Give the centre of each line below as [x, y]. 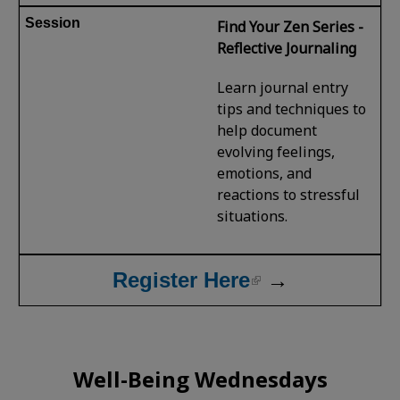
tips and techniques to [292, 108]
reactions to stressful [289, 194]
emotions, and [265, 173]
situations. [253, 216]
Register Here [181, 279]
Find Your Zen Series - [291, 26]
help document [267, 130]
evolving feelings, [276, 151]
